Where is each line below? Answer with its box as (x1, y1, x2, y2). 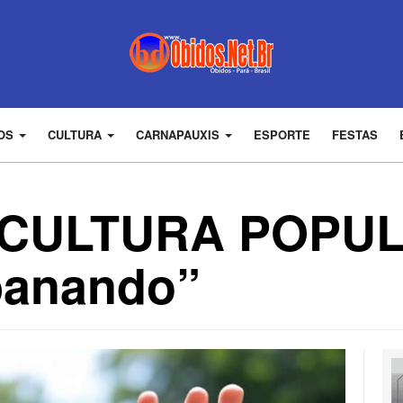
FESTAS (331, 126, 378, 143)
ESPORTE (253, 126, 310, 143)
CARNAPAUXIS (135, 126, 223, 143)
